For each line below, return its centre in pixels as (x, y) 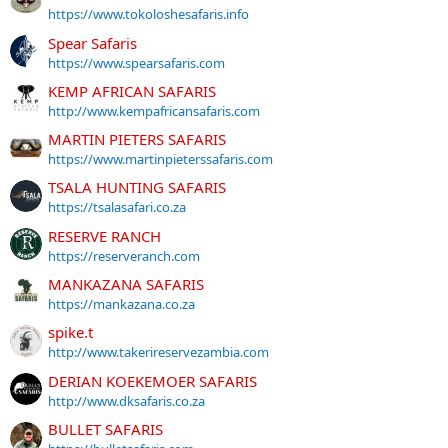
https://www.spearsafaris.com (136, 62)
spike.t (70, 332)
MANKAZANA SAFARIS (126, 284)
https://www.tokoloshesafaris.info (148, 14)
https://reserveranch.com (124, 255)
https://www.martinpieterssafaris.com (160, 159)
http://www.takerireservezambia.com (158, 352)
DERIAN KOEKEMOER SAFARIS (152, 380)
